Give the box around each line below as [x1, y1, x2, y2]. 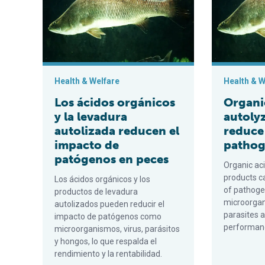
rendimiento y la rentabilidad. [54, 249, 162, 258]
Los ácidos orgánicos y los [54, 174, 150, 184]
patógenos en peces [54, 152, 169, 166]
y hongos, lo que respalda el [54, 237, 157, 246]
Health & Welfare [54, 76, 119, 86]
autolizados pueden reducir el [54, 199, 164, 209]
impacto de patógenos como [54, 212, 161, 221]
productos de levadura [54, 187, 138, 196]
